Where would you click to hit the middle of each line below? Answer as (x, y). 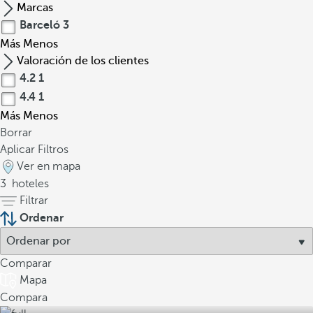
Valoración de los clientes (83, 61)
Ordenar (42, 218)
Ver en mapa (49, 166)
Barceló (40, 25)
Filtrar (34, 201)
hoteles (29, 184)
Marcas (35, 8)
